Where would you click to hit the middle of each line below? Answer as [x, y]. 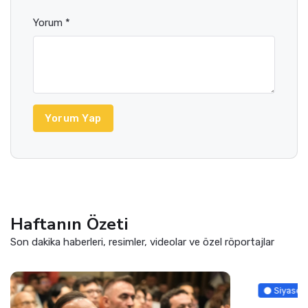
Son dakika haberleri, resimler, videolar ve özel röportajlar [142, 242]
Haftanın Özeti [69, 224]
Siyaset [53, 290]
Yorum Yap [73, 118]
